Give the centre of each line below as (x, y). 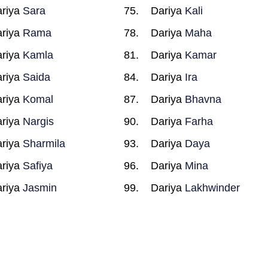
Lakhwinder (213, 188)
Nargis (38, 121)
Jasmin (39, 188)
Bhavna (203, 99)
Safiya (37, 166)
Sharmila (44, 144)
